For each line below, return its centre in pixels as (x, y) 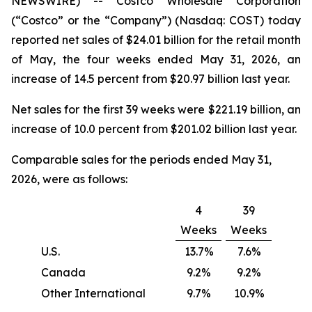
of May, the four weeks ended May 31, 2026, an (156, 59)
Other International (93, 293)
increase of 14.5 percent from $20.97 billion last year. (150, 79)
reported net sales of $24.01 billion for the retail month (156, 40)
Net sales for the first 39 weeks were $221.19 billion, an (156, 109)
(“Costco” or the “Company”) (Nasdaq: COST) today (156, 20)
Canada (63, 272)
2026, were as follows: (69, 179)
